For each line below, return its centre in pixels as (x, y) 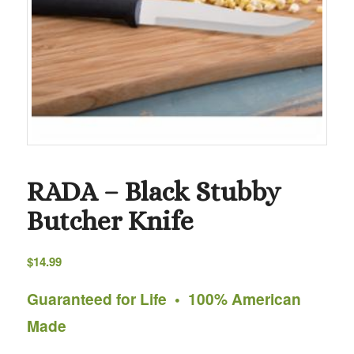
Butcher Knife (110, 220)
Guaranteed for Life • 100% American (164, 299)
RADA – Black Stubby (153, 191)
